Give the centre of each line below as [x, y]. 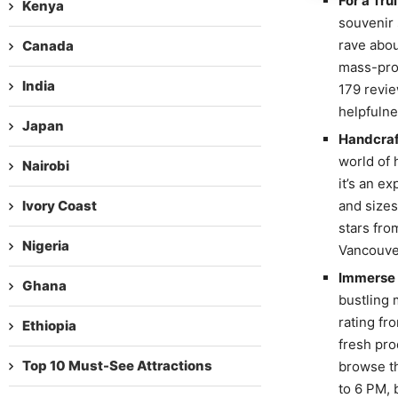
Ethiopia [49, 325]
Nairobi [46, 165]
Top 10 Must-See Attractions [117, 365]
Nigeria [46, 245]
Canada [48, 45]
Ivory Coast [60, 205]
